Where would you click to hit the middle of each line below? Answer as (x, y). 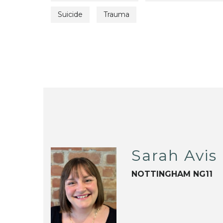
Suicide (70, 15)
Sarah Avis (174, 156)
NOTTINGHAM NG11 (172, 174)
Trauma (116, 15)
